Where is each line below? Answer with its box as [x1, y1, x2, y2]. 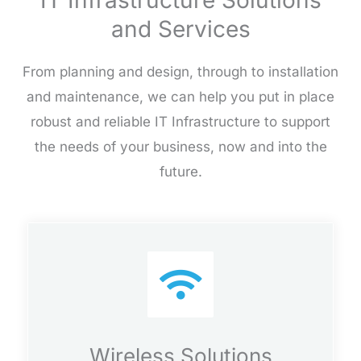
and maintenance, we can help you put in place [27, 89, 334, 106]
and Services [110, 15, 251, 44]
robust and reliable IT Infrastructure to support [31, 114, 330, 131]
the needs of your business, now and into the [34, 139, 327, 156]
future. [159, 164, 202, 180]
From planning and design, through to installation [23, 64, 338, 81]
